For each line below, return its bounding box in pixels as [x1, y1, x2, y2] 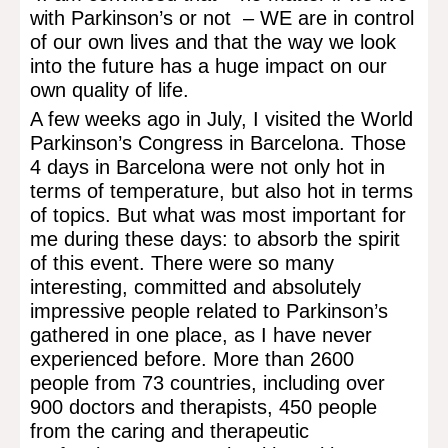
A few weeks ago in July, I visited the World [30, 107, 414, 130]
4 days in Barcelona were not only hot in [30, 155, 386, 178]
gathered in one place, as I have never [30, 323, 373, 346]
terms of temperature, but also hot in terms [30, 179, 414, 202]
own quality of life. [30, 78, 190, 101]
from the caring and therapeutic [30, 419, 310, 442]
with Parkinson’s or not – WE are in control [30, 6, 415, 29]
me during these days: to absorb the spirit [30, 227, 401, 250]
